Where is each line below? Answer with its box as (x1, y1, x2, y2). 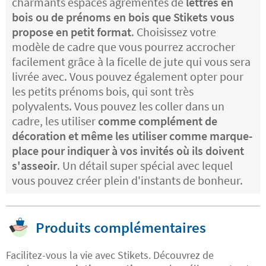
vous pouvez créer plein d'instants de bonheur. (12, 173, 243, 188)
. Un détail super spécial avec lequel (57, 158, 233, 173)
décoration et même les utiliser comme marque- (12, 128, 252, 144)
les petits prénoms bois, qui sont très (12, 84, 194, 99)
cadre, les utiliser (12, 113, 96, 129)
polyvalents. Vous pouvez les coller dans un (12, 99, 224, 114)
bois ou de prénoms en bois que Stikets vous (12, 9, 235, 25)
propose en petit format (12, 24, 131, 40)
